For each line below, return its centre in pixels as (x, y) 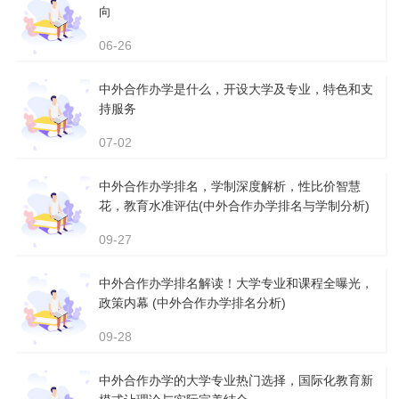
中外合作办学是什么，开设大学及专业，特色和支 (236, 89)
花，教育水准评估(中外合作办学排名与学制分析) (235, 205)
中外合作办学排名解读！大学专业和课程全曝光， (236, 283)
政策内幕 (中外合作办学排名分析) (193, 302)
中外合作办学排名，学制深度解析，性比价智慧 (230, 186)
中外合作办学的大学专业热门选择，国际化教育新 (236, 380)
